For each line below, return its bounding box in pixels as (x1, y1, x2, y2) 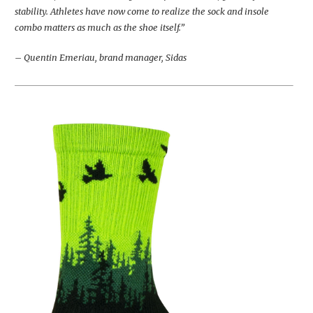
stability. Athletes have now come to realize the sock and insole (15, 6, 269, 17)
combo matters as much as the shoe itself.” (15, 22, 184, 34)
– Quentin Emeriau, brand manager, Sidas (15, 52, 187, 64)
